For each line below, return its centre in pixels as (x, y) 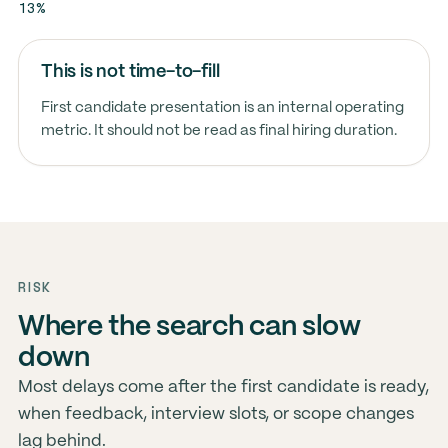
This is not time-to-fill (130, 72)
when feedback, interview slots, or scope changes (215, 414)
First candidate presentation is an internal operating (222, 108)
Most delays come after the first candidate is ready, (223, 387)
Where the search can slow (189, 327)
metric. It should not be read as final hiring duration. (218, 131)
